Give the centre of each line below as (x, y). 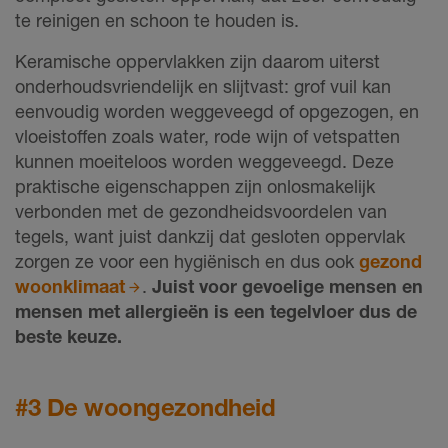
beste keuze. (68, 335)
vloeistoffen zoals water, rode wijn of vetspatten (207, 135)
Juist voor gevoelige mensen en (288, 285)
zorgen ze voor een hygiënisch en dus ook (187, 260)
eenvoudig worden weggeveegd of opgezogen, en (217, 110)
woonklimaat (70, 285)
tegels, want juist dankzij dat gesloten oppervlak (210, 235)
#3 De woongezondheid (145, 407)
